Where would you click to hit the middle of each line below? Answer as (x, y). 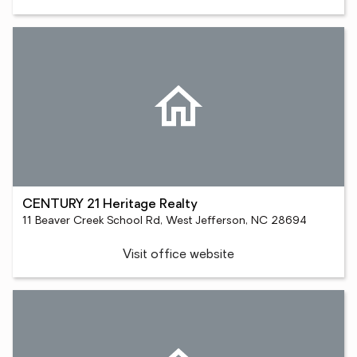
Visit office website (178, 255)
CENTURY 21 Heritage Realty (110, 205)
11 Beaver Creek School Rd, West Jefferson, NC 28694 (165, 221)
